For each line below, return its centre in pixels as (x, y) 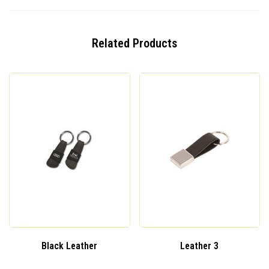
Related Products (134, 44)
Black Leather (70, 246)
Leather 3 (200, 246)
